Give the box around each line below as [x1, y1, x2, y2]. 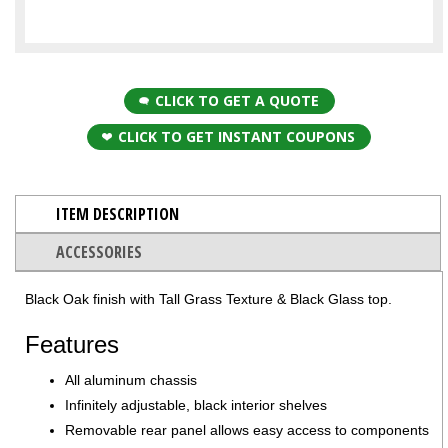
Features [25, 331, 119, 359]
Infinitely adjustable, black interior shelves [65, 397, 327, 414]
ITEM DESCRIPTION [56, 203, 179, 226]
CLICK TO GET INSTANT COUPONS [118, 127, 355, 147]
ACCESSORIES [56, 241, 142, 264]
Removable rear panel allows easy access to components [65, 422, 429, 439]
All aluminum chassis [65, 372, 197, 389]
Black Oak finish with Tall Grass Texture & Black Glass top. [25, 291, 392, 308]
